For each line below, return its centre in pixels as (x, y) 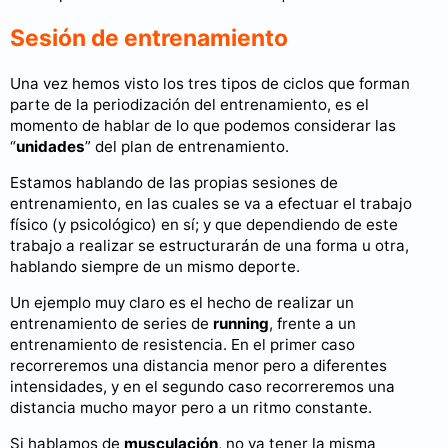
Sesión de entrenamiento (149, 37)
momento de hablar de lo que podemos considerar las (203, 125)
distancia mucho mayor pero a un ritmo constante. (191, 407)
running (241, 323)
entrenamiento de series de (111, 323)
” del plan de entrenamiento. (187, 146)
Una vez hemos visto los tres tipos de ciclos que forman (210, 83)
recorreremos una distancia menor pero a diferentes (198, 365)
